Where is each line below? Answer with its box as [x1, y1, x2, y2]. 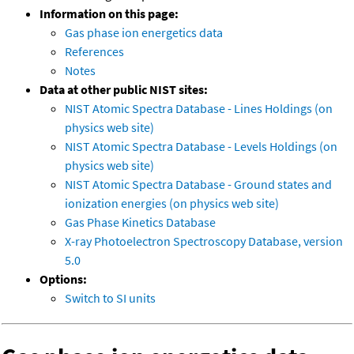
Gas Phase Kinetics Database [65, 213, 216, 230]
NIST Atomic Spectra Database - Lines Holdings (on [65, 100, 333, 116]
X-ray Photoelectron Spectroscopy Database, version [65, 232, 343, 249]
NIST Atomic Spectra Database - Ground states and [65, 175, 332, 192]
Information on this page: [40, 5, 179, 21]
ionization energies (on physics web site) [65, 194, 279, 211]
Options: [40, 270, 87, 287]
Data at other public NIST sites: [40, 81, 208, 97]
